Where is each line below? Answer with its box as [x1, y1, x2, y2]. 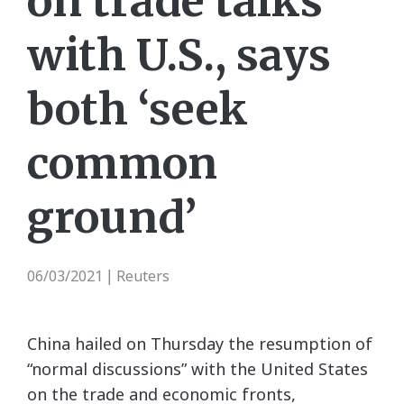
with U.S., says [27, 28, 331, 82]
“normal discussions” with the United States [27, 358, 368, 380]
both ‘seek [27, 82, 248, 136]
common [27, 136, 217, 190]
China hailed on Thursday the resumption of [27, 333, 372, 354]
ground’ [27, 190, 197, 244]
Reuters [116, 266, 170, 286]
